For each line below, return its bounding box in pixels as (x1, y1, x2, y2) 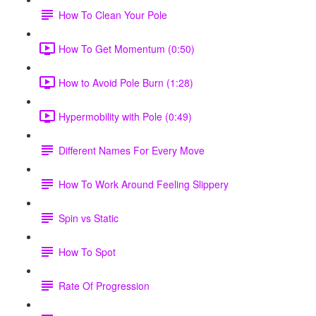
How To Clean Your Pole (59, 7, 167, 22)
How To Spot (59, 244, 116, 259)
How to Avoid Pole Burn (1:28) (59, 75, 193, 90)
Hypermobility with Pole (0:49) (59, 109, 192, 123)
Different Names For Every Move (59, 142, 205, 157)
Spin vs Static (59, 210, 119, 225)
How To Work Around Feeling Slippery (59, 176, 229, 191)
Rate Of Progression (59, 278, 150, 293)
